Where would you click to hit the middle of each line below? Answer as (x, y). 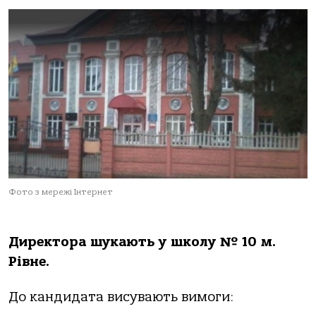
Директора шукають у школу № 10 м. (142, 242)
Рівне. (29, 262)
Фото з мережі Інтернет (61, 192)
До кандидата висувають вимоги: (121, 297)
